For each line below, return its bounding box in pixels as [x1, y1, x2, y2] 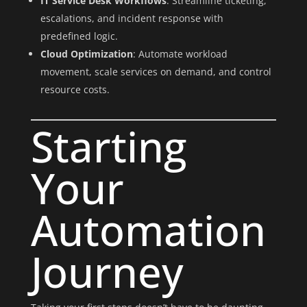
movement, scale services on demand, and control [40, 65, 271, 78]
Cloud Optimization [40, 47, 133, 60]
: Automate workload [132, 47, 228, 60]
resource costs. [40, 83, 110, 96]
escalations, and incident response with [40, 12, 223, 25]
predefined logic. [40, 29, 118, 42]
